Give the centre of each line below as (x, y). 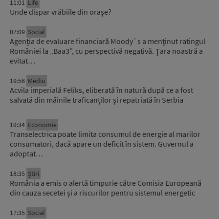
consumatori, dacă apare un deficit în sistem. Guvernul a (102, 144)
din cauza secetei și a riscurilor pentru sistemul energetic (102, 193)
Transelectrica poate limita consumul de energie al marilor (105, 134)
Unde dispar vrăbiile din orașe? (61, 12)
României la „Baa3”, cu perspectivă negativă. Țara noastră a (106, 51)
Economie (42, 125)
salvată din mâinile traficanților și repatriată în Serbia (97, 100)
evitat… (22, 61)
